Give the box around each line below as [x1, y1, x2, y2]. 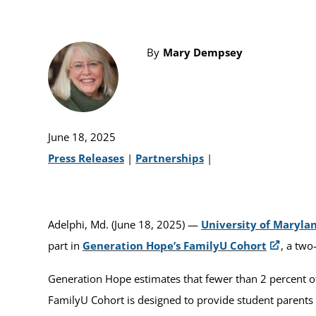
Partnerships [135, 150, 204, 165]
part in [48, 238, 83, 253]
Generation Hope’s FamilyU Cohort [83, 238, 267, 253]
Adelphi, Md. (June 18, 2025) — [48, 217, 201, 231]
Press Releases [48, 150, 124, 165]
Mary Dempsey [163, 44, 243, 59]
